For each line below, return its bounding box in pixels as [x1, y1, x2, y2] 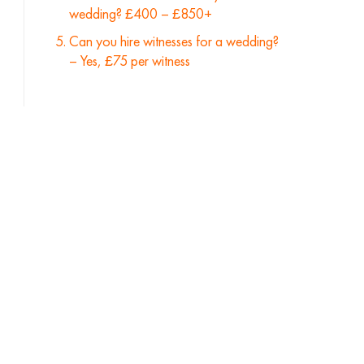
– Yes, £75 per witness [68, 51, 190, 70]
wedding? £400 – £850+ [68, 4, 212, 23]
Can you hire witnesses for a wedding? [68, 32, 279, 50]
